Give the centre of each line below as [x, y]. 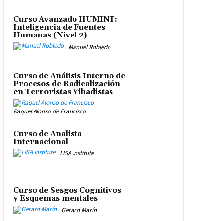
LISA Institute [76, 153]
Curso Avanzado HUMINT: [65, 20]
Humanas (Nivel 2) [50, 36]
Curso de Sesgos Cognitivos [67, 190]
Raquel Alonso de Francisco [49, 111]
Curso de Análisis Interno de [69, 76]
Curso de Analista [47, 134]
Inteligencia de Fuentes [59, 28]
